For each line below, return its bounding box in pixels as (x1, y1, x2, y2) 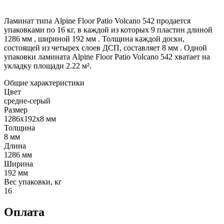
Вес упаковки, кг (4, 177, 62, 186)
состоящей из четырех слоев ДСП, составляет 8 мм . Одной (4, 43, 207, 52)
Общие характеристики (4, 78, 84, 87)
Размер (4, 105, 27, 114)
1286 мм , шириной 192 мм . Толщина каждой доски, (4, 34, 184, 43)
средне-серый (4, 96, 50, 105)
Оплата (4, 205, 44, 218)
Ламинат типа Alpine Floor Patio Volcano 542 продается (4, 16, 190, 25)
